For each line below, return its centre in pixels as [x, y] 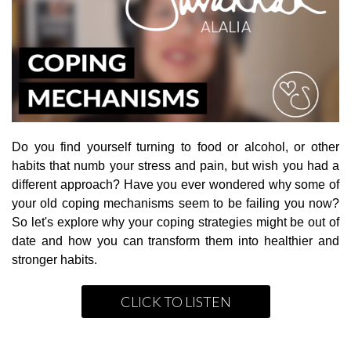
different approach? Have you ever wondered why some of [175, 185]
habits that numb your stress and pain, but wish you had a [175, 166]
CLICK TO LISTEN [175, 302]
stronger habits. [54, 260]
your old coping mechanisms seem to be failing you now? [175, 204]
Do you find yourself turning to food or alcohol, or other [175, 147]
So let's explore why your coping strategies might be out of [175, 223]
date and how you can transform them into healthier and [175, 241]
